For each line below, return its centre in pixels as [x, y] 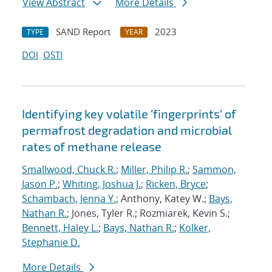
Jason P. [40, 184]
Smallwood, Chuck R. [69, 170]
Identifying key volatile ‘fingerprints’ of [129, 114]
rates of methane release [92, 147]
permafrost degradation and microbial [127, 130]
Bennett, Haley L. [60, 228]
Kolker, [195, 228]
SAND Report [83, 32]
